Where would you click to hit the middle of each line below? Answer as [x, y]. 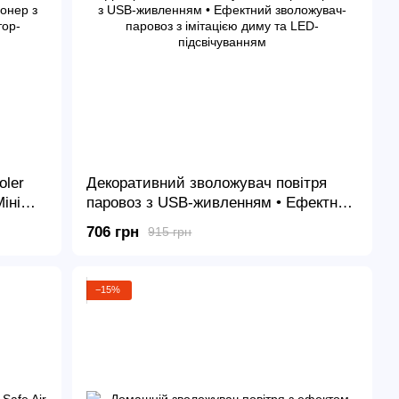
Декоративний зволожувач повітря [207, 183]
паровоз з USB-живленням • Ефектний [221, 203]
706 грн [113, 232]
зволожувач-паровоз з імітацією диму [219, 223]
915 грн [170, 232]
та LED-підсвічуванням [167, 242]
